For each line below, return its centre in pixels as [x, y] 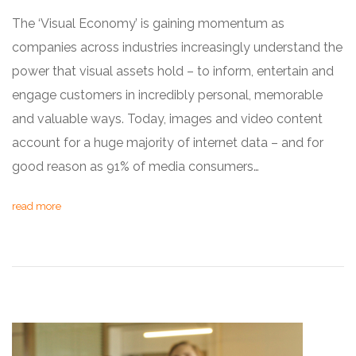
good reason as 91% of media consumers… [135, 166]
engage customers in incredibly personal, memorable [167, 95]
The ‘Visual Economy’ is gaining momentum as [148, 23]
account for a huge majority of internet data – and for [168, 143]
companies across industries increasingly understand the [177, 47]
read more [37, 206]
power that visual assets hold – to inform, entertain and [173, 71]
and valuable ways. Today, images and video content [167, 119]
